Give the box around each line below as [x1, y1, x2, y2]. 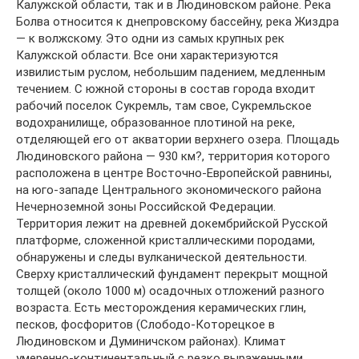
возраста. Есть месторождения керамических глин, [16, 301, 306, 316]
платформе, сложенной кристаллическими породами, [16, 233, 315, 248]
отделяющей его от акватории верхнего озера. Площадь [16, 132, 340, 147]
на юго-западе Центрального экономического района [16, 183, 321, 198]
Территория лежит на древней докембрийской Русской [16, 216, 328, 232]
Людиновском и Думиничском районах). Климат [16, 334, 286, 349]
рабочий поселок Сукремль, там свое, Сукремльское [16, 99, 312, 114]
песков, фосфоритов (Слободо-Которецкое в [16, 317, 275, 333]
